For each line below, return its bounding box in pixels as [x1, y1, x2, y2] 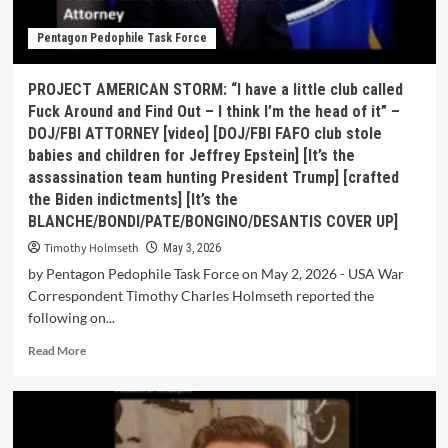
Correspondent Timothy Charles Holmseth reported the [27, 287, 374, 304]
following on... [27, 309, 115, 326]
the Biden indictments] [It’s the [27, 190, 238, 209]
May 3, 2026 [162, 241, 221, 255]
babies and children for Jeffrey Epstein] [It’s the [27, 146, 355, 165]
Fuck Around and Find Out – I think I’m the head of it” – [27, 102, 400, 121]
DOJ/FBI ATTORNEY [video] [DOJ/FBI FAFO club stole [27, 124, 382, 143]
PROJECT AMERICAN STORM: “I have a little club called [27, 80, 403, 99]
